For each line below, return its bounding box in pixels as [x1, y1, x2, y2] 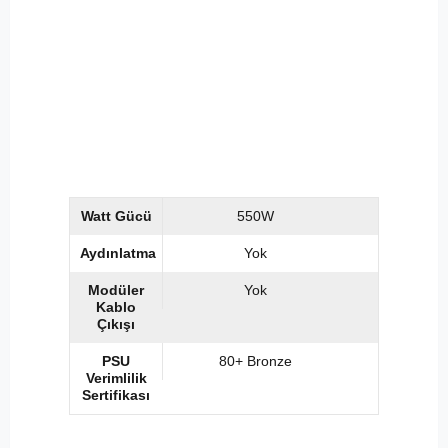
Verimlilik [85, 370, 147, 387]
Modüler [88, 282, 145, 299]
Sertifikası [82, 387, 151, 404]
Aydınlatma [79, 245, 156, 262]
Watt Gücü [80, 208, 152, 225]
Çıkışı [97, 316, 136, 333]
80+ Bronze [218, 353, 292, 370]
